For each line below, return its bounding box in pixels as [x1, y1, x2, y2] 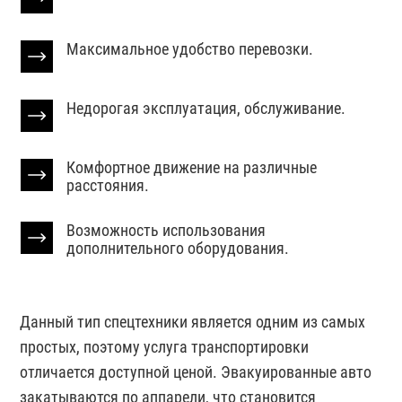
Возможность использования [66, 220, 267, 240]
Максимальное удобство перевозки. [66, 39, 314, 58]
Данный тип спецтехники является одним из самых [20, 311, 366, 331]
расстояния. [66, 175, 150, 195]
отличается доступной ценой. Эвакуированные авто [20, 362, 372, 381]
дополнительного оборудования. [66, 238, 290, 258]
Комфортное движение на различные [66, 157, 318, 177]
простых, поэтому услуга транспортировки [20, 336, 310, 356]
